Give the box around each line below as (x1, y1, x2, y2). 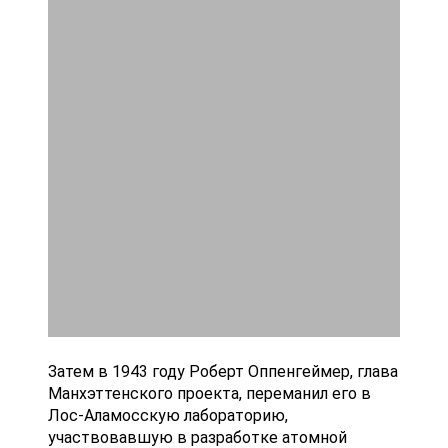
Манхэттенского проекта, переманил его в (48, 384, 371, 404)
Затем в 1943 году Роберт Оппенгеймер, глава (48, 362, 398, 382)
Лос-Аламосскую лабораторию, (48, 406, 288, 426)
